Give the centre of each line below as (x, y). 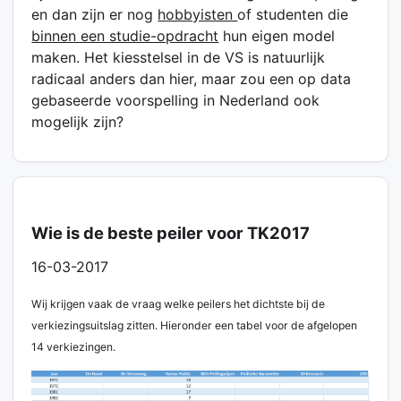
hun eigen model (277, 35)
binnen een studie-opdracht (125, 35)
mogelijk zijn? (78, 121)
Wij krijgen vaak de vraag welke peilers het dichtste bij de (179, 303)
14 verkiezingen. (74, 346)
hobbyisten (198, 14)
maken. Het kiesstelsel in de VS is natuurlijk (179, 57)
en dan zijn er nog (95, 14)
